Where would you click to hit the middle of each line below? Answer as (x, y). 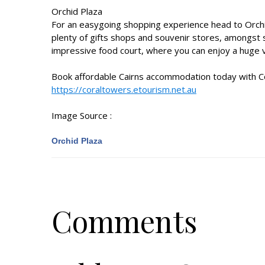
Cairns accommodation (165, 76)
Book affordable (85, 76)
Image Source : (82, 115)
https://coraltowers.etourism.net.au (124, 89)
